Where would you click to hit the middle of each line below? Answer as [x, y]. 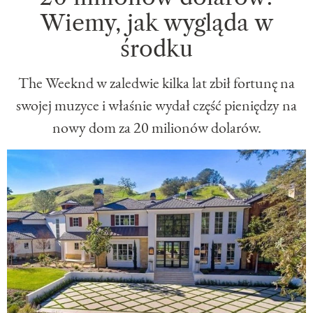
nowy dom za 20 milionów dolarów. [156, 127]
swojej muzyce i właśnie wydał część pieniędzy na [156, 105]
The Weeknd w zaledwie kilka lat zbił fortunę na [156, 82]
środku [156, 48]
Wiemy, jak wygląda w [156, 22]
